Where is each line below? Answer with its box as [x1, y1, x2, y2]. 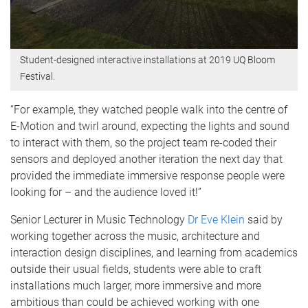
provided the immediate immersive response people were [10, 168, 285, 182]
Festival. [20, 71, 55, 82]
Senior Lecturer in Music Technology [10, 212, 188, 226]
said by [245, 212, 283, 226]
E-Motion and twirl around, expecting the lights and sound [10, 119, 289, 133]
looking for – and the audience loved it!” [10, 185, 201, 199]
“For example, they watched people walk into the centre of [10, 102, 287, 116]
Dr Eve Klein [188, 212, 245, 226]
